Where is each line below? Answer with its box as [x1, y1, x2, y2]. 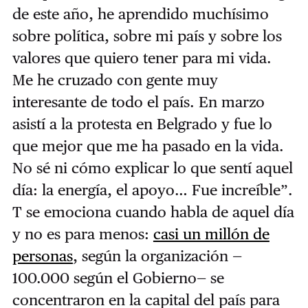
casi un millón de [153, 224, 269, 243]
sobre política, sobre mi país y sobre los [12, 26, 282, 45]
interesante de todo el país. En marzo [12, 92, 265, 111]
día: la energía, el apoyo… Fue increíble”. [12, 180, 293, 199]
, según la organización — [72, 246, 242, 265]
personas [12, 246, 73, 265]
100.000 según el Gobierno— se [12, 268, 224, 287]
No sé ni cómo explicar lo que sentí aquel [12, 158, 293, 177]
